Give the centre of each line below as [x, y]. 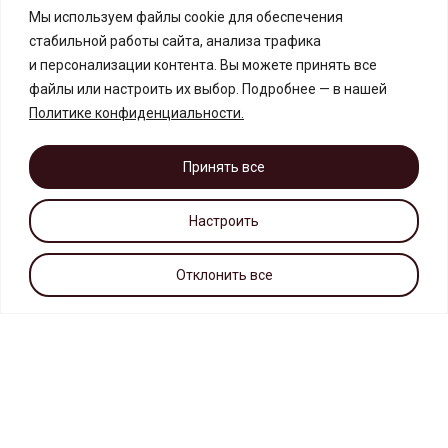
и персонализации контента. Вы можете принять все [203, 64]
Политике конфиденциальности [135, 112]
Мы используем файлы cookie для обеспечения [186, 16]
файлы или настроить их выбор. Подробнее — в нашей [208, 88]
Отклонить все [224, 274]
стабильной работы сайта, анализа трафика [175, 40]
